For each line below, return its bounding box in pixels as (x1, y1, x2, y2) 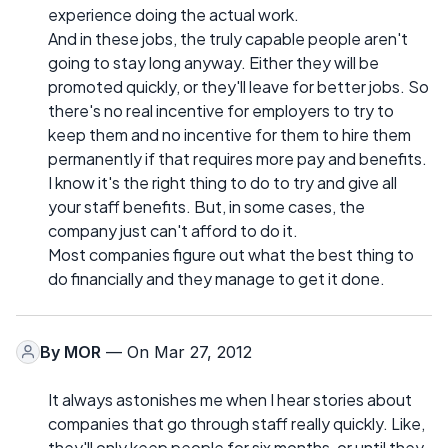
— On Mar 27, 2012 (101, 341, 252, 362)
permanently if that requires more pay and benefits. (48, 147, 427, 169)
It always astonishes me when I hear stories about (48, 388, 412, 410)
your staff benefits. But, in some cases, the (48, 195, 365, 217)
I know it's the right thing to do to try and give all (48, 171, 397, 193)
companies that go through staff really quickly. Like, (48, 412, 425, 434)
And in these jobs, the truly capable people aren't (48, 27, 408, 49)
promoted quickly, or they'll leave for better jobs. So (48, 75, 429, 97)
